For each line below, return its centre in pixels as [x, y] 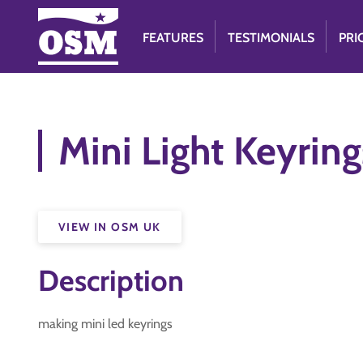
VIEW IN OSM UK [110, 227]
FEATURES [173, 38]
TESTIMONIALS [271, 38]
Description [111, 280]
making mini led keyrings [105, 324]
